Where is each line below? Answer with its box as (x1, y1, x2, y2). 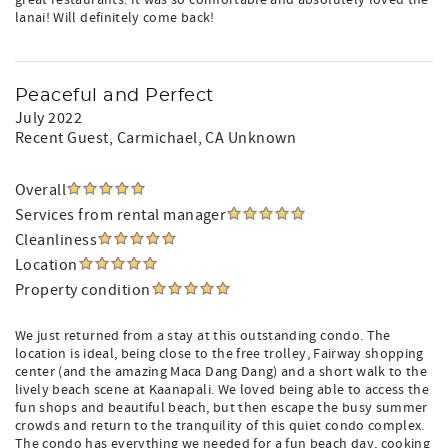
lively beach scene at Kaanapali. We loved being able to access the (15, 381, 430, 399)
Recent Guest (15, 128, 109, 148)
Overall (15, 180, 67, 200)
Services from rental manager (15, 205, 227, 225)
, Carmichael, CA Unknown (108, 128, 297, 148)
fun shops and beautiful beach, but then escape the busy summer (15, 399, 428, 417)
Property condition (15, 280, 151, 300)
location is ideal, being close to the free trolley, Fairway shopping (15, 345, 424, 363)
